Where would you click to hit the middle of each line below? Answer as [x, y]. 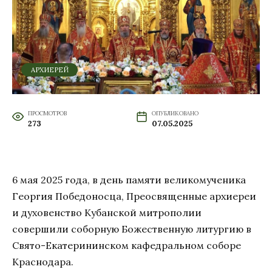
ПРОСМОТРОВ [47, 113]
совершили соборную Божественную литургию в [132, 229]
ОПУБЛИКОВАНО [175, 113]
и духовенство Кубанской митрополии [107, 212]
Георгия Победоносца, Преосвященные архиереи [134, 196]
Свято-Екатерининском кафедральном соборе [127, 245]
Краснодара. [43, 261]
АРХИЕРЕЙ [49, 70]
